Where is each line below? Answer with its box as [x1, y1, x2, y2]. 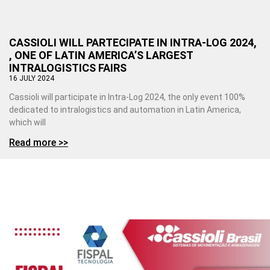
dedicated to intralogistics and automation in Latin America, [9, 105, 241, 115]
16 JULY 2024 [9, 74, 54, 83]
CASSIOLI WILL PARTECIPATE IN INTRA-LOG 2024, [9, 36, 257, 49]
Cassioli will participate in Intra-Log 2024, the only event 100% [9, 92, 245, 102]
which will [9, 118, 46, 128]
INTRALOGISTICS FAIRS [9, 61, 127, 75]
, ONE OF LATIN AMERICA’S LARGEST [9, 49, 193, 62]
